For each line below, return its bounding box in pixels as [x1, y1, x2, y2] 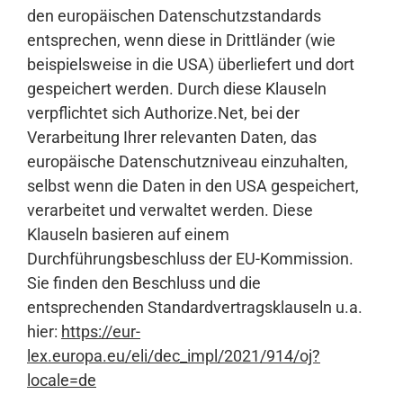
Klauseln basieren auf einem [27, 225, 229, 245]
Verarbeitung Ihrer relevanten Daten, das [27, 128, 317, 148]
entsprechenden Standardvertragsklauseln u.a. [27, 298, 363, 318]
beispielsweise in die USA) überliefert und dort [27, 55, 354, 75]
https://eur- [61, 322, 140, 342]
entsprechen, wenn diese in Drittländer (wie [27, 31, 336, 50]
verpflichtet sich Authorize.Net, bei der [27, 103, 300, 123]
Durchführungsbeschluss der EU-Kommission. [27, 249, 354, 269]
